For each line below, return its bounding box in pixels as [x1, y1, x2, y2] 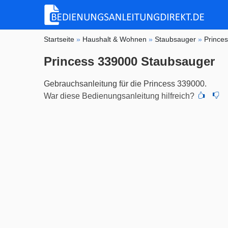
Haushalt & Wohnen [82, 35, 147, 43]
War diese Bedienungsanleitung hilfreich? [44, 91, 195, 100]
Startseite [44, 35, 75, 43]
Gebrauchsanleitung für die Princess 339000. [44, 79, 207, 88]
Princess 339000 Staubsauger [44, 54, 215, 68]
